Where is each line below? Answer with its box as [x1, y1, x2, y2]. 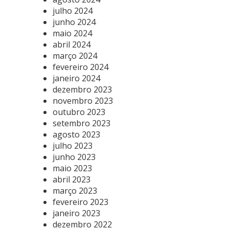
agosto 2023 [53, 128, 100, 140]
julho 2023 [53, 140, 93, 151]
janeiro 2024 [53, 72, 100, 84]
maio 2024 [53, 27, 92, 39]
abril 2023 [53, 173, 90, 185]
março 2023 [53, 185, 97, 196]
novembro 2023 [53, 95, 113, 106]
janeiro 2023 [53, 207, 100, 219]
